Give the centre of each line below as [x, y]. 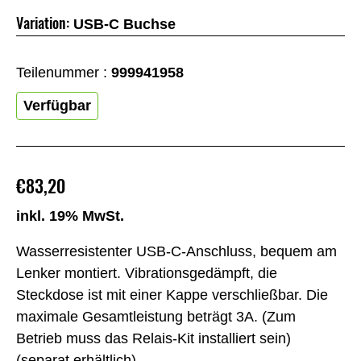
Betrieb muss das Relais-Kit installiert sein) [154, 339]
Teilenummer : [64, 72]
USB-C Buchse [124, 24]
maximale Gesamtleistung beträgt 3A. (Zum [156, 317]
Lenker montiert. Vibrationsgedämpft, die [147, 274]
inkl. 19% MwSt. [70, 216]
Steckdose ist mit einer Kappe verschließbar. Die [172, 295]
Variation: [43, 23]
